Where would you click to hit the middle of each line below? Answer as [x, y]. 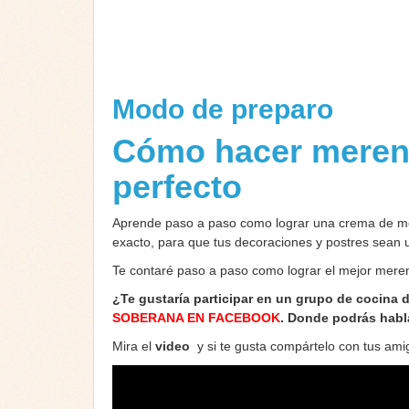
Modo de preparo [226, 110]
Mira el [134, 346]
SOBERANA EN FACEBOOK [196, 318]
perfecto [177, 187]
